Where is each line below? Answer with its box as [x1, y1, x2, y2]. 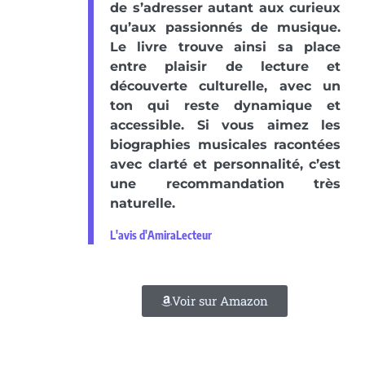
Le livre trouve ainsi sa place [110, 38, 341, 55]
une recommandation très [110, 175, 341, 191]
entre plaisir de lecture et [110, 58, 341, 74]
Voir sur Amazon [171, 292, 268, 309]
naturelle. [110, 195, 175, 211]
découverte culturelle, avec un [110, 77, 341, 94]
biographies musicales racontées [110, 136, 341, 152]
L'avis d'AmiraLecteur [110, 227, 212, 242]
